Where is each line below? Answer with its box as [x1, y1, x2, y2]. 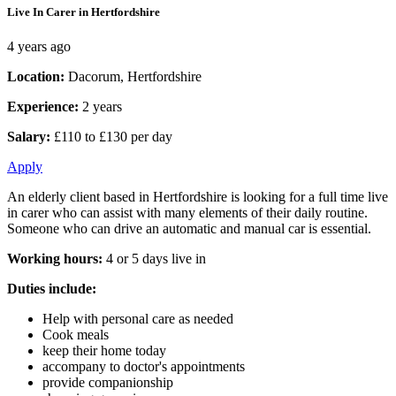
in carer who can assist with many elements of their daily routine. [7, 204, 368, 220]
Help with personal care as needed [42, 310, 233, 326]
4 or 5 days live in [103, 250, 206, 266]
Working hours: [7, 250, 103, 266]
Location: [7, 68, 68, 84]
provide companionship [42, 374, 173, 390]
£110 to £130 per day [54, 128, 172, 144]
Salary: [7, 128, 54, 144]
